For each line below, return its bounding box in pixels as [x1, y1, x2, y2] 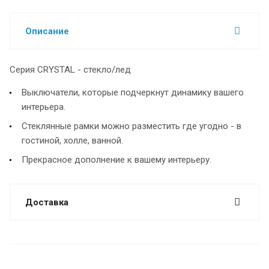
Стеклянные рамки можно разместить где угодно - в [22, 120, 241, 131]
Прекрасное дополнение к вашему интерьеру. [22, 154, 211, 165]
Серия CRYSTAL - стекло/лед [10, 64, 131, 75]
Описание [25, 25, 69, 37]
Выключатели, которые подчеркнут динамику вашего [22, 86, 244, 98]
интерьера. [22, 101, 65, 112]
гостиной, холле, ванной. [22, 134, 123, 146]
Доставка [25, 196, 68, 208]
